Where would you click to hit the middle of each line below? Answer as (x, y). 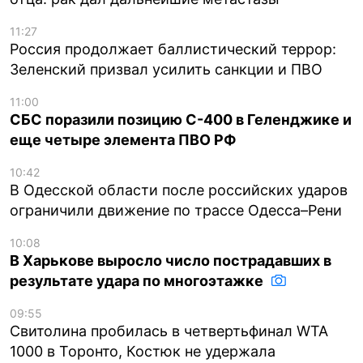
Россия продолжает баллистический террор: (173, 49)
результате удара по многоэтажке (138, 280)
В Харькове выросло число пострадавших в (171, 260)
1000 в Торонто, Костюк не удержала (143, 351)
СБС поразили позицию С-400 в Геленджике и (181, 119)
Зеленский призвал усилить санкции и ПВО (166, 69)
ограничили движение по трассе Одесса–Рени (176, 210)
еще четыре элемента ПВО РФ (123, 139)
